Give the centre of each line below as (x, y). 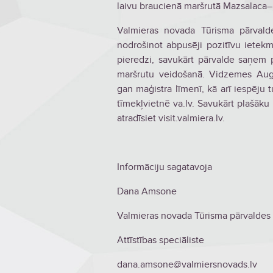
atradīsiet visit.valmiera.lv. (171, 119)
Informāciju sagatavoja (165, 167)
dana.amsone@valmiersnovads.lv (187, 265)
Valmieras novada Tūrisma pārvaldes (194, 216)
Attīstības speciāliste (161, 240)
